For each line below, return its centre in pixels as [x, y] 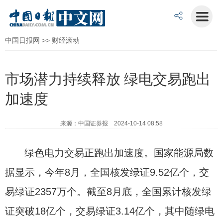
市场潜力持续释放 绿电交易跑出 [108, 79]
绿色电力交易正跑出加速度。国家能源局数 [119, 153]
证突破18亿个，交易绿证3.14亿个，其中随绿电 [110, 211]
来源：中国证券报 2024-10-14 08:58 [111, 123]
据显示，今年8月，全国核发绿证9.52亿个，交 [107, 172]
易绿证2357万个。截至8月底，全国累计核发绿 [108, 192]
